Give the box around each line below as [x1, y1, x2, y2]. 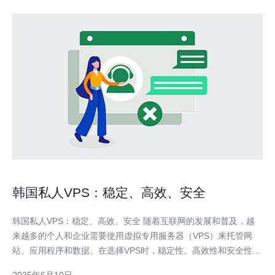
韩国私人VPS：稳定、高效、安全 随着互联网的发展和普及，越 [12, 216, 143, 226]
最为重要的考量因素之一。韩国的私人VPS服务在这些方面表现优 [12, 260, 261, 270]
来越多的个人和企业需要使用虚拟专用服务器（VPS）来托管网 [12, 231, 252, 241]
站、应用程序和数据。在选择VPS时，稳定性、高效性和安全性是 [12, 246, 261, 255]
